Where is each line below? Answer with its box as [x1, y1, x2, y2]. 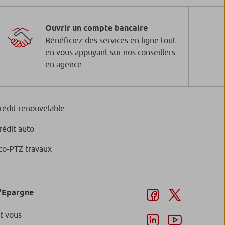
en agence [45, 60, 82, 69]
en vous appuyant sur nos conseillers [45, 48, 175, 57]
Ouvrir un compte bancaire [45, 23, 148, 33]
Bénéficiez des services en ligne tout [45, 36, 176, 45]
